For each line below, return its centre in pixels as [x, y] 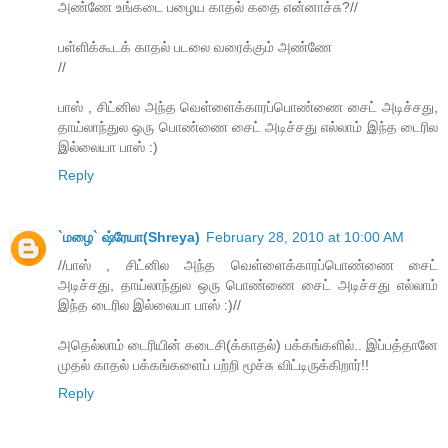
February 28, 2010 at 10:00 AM [305, 236]
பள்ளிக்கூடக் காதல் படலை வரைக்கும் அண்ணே [195, 46]
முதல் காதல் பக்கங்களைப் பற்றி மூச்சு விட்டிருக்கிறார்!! [213, 364]
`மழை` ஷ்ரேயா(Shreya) [129, 236]
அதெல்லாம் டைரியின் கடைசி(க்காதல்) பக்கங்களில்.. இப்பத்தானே [248, 344]
